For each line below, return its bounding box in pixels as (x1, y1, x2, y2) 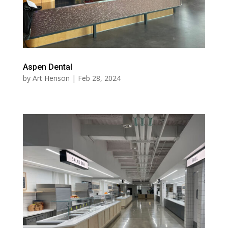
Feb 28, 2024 (77, 73, 121, 83)
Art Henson (32, 73, 70, 83)
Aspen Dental (22, 62, 72, 72)
